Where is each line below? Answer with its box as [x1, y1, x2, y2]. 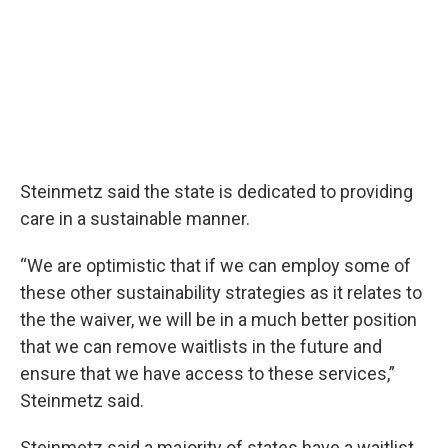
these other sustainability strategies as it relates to [20, 282, 422, 303]
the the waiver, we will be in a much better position [20, 309, 417, 330]
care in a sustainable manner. [20, 208, 250, 229]
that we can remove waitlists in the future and [20, 336, 382, 357]
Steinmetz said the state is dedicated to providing [20, 181, 413, 202]
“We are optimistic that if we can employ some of [20, 255, 411, 276]
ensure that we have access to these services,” [20, 363, 395, 384]
